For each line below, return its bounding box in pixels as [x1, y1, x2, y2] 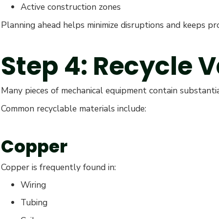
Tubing [21, 197, 47, 209]
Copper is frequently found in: [1, 161, 116, 173]
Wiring [21, 179, 46, 191]
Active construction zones [21, 1, 121, 13]
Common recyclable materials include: [1, 102, 146, 114]
